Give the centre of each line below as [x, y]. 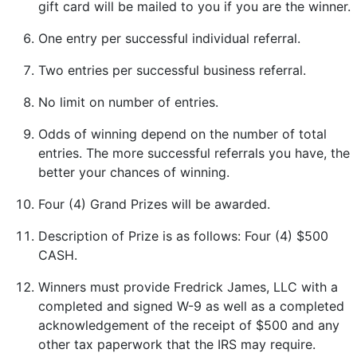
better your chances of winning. [134, 172]
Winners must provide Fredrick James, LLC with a [188, 286]
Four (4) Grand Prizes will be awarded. [154, 204]
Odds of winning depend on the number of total [182, 133]
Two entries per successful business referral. [172, 70]
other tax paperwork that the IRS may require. [177, 344]
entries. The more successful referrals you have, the [194, 153]
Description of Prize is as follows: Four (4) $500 [183, 235]
